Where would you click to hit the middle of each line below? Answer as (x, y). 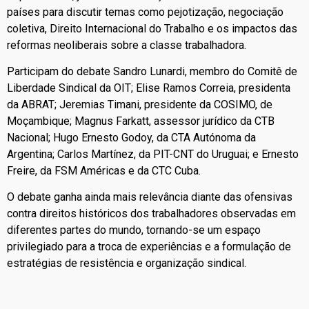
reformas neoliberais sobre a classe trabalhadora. (127, 45)
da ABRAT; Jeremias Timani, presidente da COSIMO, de (140, 105)
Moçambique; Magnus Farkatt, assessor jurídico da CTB (141, 121)
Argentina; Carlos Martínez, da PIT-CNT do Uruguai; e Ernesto (153, 154)
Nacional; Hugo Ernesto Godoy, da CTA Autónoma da (131, 138)
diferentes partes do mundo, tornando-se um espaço (134, 230)
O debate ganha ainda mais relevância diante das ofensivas (150, 197)
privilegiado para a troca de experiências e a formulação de (149, 247)
